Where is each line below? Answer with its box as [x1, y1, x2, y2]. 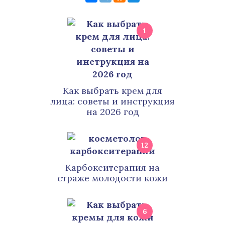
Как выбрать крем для [63, 85, 162, 96]
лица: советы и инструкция [50, 95, 175, 107]
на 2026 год [86, 106, 139, 118]
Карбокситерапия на [65, 162, 160, 173]
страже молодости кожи [57, 172, 168, 184]
